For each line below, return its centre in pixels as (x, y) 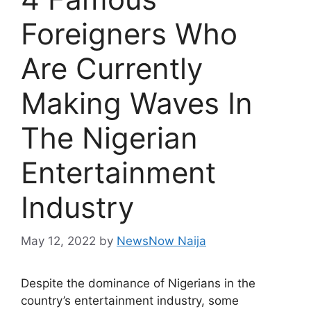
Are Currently (112, 68)
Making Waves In (137, 103)
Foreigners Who (129, 33)
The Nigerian (109, 137)
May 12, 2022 (58, 241)
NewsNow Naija (161, 241)
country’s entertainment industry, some (130, 301)
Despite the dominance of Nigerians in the (138, 284)
